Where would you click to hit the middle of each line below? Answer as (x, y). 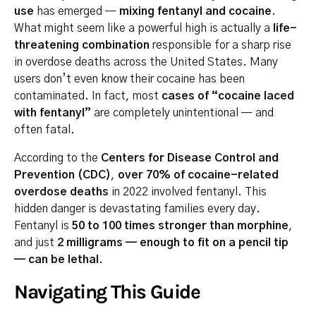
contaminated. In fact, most (88, 96)
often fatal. (44, 130)
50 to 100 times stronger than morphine (180, 226)
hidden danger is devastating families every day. (137, 209)
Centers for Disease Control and (190, 158)
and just (36, 243)
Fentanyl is (43, 226)
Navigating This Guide (107, 292)
